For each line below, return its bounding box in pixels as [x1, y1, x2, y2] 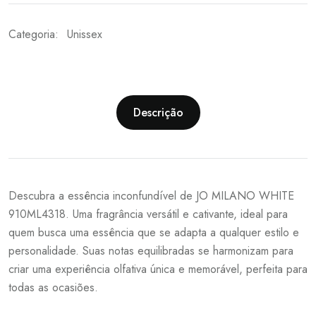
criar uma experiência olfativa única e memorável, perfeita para [8, 261, 308, 278]
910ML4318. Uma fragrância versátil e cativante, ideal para [8, 206, 288, 223]
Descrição [133, 104, 183, 121]
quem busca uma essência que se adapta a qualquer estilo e [8, 224, 299, 241]
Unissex [67, 26, 102, 43]
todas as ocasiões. [8, 279, 98, 296]
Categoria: [8, 26, 62, 43]
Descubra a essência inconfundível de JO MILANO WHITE [8, 188, 294, 205]
